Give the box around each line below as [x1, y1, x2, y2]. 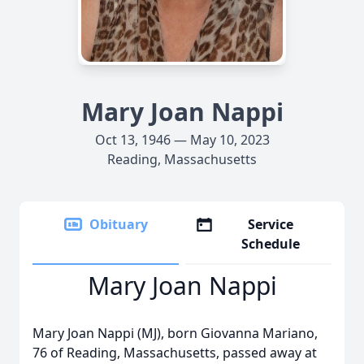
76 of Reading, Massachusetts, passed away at [32, 344, 317, 362]
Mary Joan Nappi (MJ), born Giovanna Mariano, [32, 324, 318, 342]
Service [248, 215, 294, 233]
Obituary [89, 215, 148, 233]
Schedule [241, 235, 301, 253]
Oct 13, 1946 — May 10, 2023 [94, 131, 270, 149]
